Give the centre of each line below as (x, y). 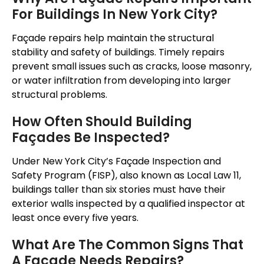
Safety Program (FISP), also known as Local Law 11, (126, 176)
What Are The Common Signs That (128, 245)
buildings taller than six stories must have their (119, 190)
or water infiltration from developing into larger (121, 81)
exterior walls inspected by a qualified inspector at (128, 204)
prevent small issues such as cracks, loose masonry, (132, 67)
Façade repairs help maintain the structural (113, 38)
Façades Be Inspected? (91, 138)
